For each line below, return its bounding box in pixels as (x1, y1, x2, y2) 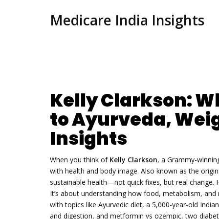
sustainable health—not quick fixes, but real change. (50, 177, 214, 187)
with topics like (50, 199, 98, 209)
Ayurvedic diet (98, 199, 142, 209)
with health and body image (50, 166, 137, 175)
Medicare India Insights (50, 11, 204, 29)
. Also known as (137, 166, 189, 175)
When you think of (50, 154, 109, 164)
